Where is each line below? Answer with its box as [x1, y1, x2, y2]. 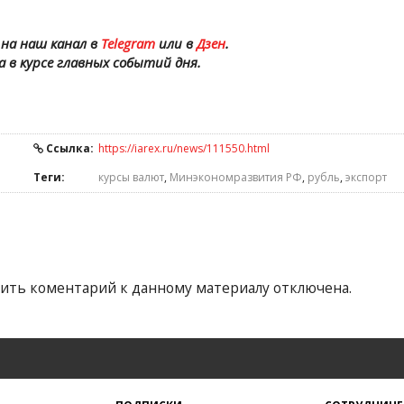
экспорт [345, 170, 387, 185]
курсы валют [98, 170, 164, 185]
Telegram [100, 34, 155, 52]
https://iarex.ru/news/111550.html [98, 141, 270, 156]
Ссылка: [43, 141, 94, 156]
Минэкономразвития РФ [170, 170, 302, 185]
